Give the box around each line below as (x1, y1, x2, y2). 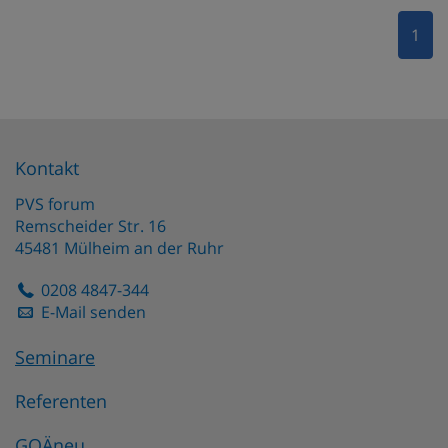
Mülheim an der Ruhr (64, 236, 224, 259)
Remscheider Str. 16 (15, 214, 166, 237)
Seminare (15, 344, 95, 369)
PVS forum (15, 192, 95, 215)
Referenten (15, 388, 107, 413)
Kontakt (15, 155, 79, 180)
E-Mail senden (41, 300, 147, 323)
